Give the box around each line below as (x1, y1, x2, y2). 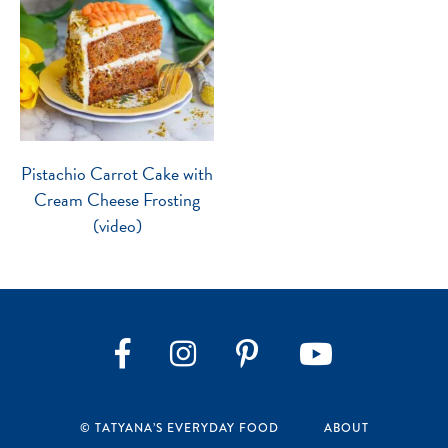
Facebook (121, 362, 233, 406)
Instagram (182, 361, 299, 405)
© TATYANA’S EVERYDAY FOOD (79, 419, 279, 437)
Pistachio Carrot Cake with (21, 160, 213, 187)
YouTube (315, 361, 411, 405)
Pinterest (246, 361, 355, 405)
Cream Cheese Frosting (34, 186, 200, 213)
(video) (92, 212, 142, 239)
